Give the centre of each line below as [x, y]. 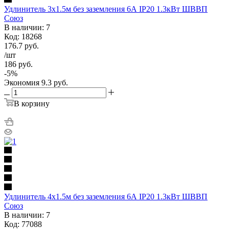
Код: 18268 [23, 36]
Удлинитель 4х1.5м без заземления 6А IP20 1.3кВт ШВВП [106, 196]
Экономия [22, 82]
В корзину [32, 103]
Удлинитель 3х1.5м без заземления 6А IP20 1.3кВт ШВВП [106, 9]
